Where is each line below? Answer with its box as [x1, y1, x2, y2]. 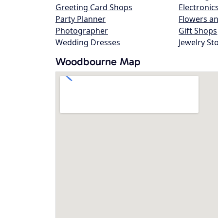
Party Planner [55, 14, 106, 24]
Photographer [55, 25, 108, 36]
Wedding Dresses [55, 37, 120, 48]
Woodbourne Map [55, 55, 141, 68]
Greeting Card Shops [55, 2, 132, 13]
